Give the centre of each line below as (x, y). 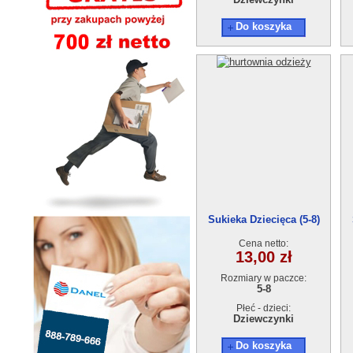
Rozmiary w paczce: (264, 278)
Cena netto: (264, 243)
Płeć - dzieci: (264, 308)
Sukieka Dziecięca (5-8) (264, 219)
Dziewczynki (264, 319)
